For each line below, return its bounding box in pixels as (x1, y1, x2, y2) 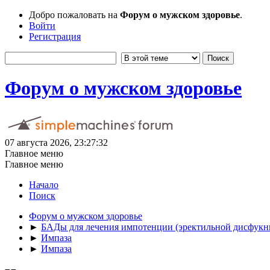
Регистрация (29, 31, 81, 42)
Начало (29, 179, 58, 190)
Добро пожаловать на (29, 10, 120, 20)
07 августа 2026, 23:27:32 (5, 137, 108, 148)
